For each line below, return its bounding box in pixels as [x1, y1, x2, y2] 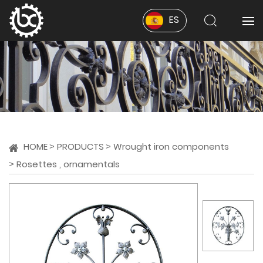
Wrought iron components [113, 140, 229, 156]
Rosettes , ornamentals [16, 158, 120, 173]
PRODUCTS [57, 140, 104, 156]
